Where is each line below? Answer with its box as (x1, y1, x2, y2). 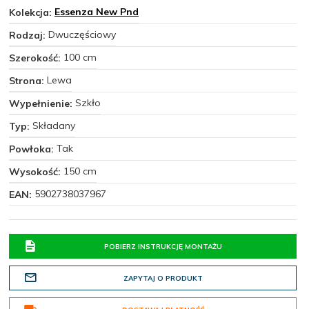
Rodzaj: (9, 29, 48, 41)
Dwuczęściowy (48, 28, 116, 41)
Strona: (9, 74, 47, 87)
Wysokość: (9, 166, 63, 178)
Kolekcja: (9, 6, 54, 19)
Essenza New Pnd (54, 6, 139, 18)
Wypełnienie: (9, 97, 75, 110)
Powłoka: (9, 143, 57, 155)
